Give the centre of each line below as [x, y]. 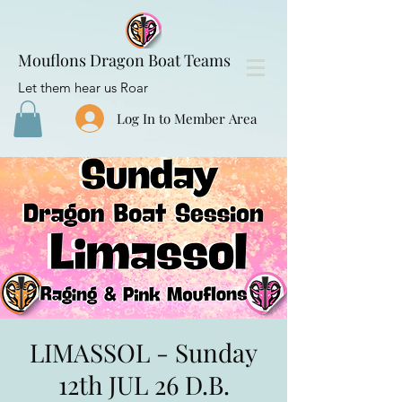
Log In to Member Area [187, 118]
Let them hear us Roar [83, 87]
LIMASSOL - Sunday [144, 352]
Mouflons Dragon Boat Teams [124, 60]
